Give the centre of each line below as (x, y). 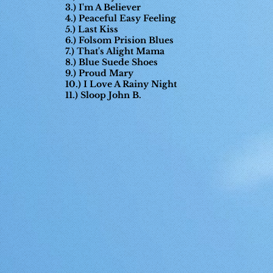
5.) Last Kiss (92, 29)
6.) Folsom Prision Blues (119, 40)
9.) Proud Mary (101, 73)
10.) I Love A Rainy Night (121, 84)
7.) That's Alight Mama (115, 51)
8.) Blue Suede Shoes (112, 62)
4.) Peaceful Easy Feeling (121, 18)
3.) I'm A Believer (103, 7)
